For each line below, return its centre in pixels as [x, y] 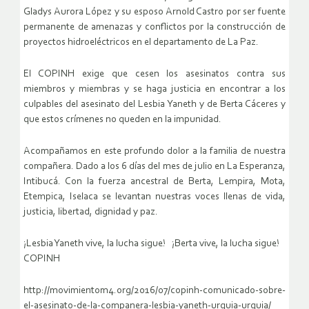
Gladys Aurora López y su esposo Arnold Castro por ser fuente [154, 12]
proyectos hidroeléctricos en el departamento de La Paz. [141, 43]
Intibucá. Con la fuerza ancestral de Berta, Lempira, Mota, [154, 182]
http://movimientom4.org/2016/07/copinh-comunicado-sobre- [154, 291]
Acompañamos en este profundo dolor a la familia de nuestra [154, 152]
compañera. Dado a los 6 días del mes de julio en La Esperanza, [154, 167]
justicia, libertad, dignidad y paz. [91, 212]
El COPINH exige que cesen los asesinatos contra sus [154, 74]
